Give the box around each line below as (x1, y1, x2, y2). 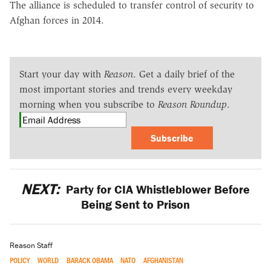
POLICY (10, 255, 30, 266)
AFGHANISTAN (143, 255, 184, 266)
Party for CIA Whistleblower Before (63, 181, 250, 197)
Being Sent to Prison (81, 196, 190, 212)
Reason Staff (10, 240, 53, 251)
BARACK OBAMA (66, 255, 113, 266)
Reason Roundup (158, 98, 227, 110)
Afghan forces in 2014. (10, 14, 104, 26)
